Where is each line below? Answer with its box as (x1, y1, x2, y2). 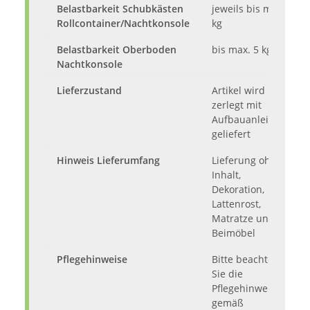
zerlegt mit (212, 98, 262, 112)
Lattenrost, (212, 197, 261, 211)
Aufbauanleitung (212, 113, 290, 127)
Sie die (212, 267, 243, 281)
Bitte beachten (212, 253, 280, 266)
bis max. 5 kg (212, 43, 272, 57)
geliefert (212, 127, 250, 141)
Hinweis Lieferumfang (57, 154, 160, 167)
